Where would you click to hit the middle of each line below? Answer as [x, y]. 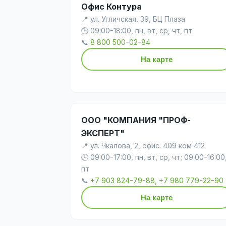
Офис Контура [111, 6]
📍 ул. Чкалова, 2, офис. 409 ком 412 [143, 145]
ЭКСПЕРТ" [103, 133]
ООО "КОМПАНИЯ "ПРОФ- [136, 120]
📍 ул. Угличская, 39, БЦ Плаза [133, 19]
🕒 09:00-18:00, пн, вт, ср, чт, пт [137, 30]
